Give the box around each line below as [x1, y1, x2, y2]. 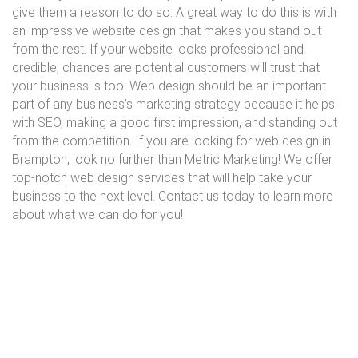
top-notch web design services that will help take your [12, 170, 312, 186]
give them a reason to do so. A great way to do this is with [12, 5, 336, 21]
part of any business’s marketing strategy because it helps [12, 97, 335, 113]
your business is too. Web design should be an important [12, 78, 326, 94]
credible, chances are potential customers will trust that [12, 60, 320, 76]
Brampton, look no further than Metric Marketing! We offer [12, 152, 332, 168]
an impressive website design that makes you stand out [12, 23, 321, 39]
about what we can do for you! [12, 207, 183, 223]
